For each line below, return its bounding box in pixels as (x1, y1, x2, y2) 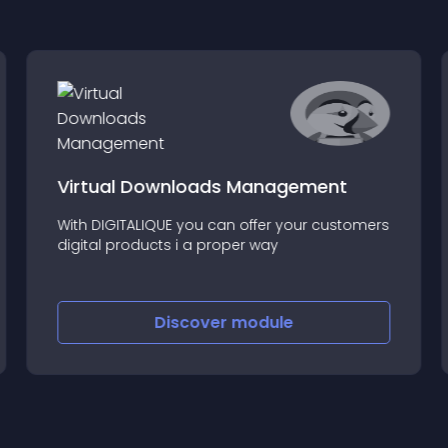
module (231, 311, 294, 334)
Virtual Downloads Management (57, 173, 348, 199)
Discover (154, 311, 232, 334)
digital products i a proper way (57, 234, 279, 255)
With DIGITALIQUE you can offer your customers (57, 214, 390, 235)
